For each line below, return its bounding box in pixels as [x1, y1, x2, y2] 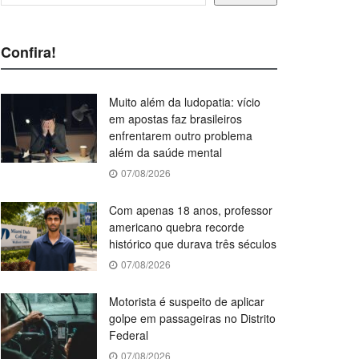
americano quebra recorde [109, 219, 244, 236]
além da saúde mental [109, 144, 222, 161]
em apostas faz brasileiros [109, 111, 242, 127]
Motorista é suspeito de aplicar [109, 293, 264, 310]
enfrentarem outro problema [109, 127, 252, 144]
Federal [109, 327, 148, 344]
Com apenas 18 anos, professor [109, 202, 272, 219]
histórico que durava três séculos [109, 236, 276, 252]
